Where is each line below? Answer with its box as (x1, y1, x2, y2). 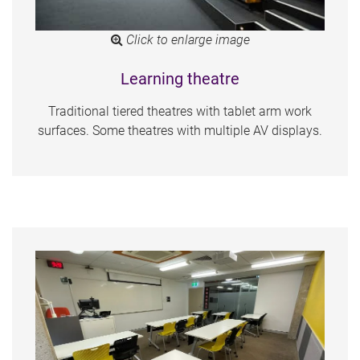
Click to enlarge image (122, 31, 250, 47)
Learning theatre (121, 68, 239, 88)
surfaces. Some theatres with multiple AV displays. (38, 122, 322, 138)
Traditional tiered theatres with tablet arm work (48, 103, 312, 119)
